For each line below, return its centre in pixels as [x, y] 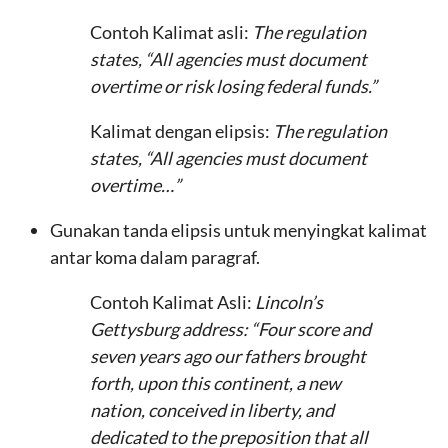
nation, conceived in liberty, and [212, 410]
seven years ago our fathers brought [228, 356]
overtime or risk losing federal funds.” [233, 86]
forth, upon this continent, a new [215, 383]
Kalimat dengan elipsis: [181, 131]
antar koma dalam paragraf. [155, 257]
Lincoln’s [289, 302]
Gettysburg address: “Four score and [230, 329]
